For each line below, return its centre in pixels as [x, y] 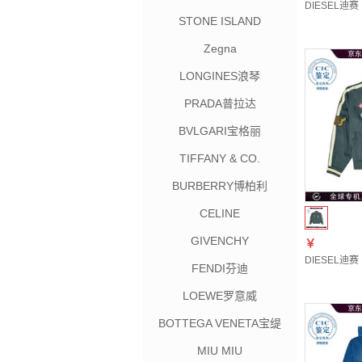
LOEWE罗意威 [220, 296]
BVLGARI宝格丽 [220, 131]
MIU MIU [220, 351]
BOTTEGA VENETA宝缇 [220, 323]
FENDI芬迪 [220, 268]
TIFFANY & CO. [220, 158]
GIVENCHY [220, 241]
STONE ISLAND [220, 21]
